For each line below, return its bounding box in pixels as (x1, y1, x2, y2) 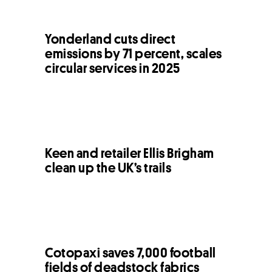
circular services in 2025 (45, 59, 180, 76)
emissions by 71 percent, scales (45, 44, 222, 62)
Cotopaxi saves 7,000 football (45, 243, 216, 261)
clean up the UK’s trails (45, 158, 171, 176)
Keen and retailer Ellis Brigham (45, 144, 214, 161)
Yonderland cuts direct (45, 30, 175, 47)
